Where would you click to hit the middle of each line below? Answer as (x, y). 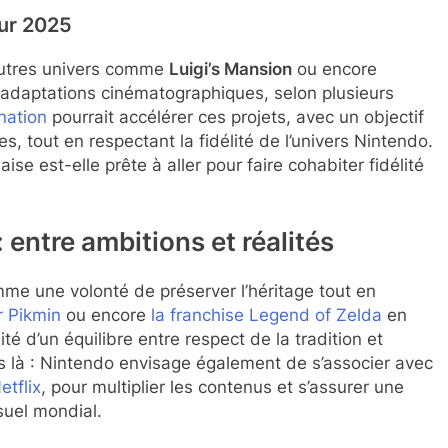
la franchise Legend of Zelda (266, 314)
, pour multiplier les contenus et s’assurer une (222, 386)
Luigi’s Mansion (230, 68)
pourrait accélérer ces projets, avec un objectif (235, 116)
